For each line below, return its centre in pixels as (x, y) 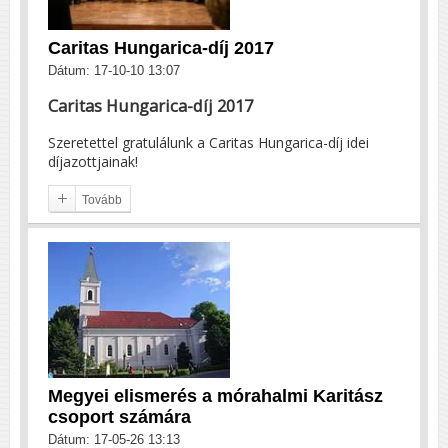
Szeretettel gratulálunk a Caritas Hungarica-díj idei (208, 142)
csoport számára (119, 417)
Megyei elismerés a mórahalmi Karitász (215, 396)
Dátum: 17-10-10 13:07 (114, 71)
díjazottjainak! (93, 161)
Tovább (102, 199)
